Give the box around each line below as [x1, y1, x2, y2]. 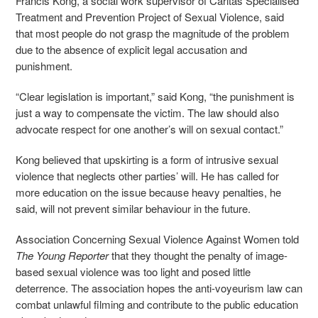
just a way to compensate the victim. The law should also [16, 105, 279, 121]
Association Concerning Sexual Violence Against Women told [16, 231, 299, 247]
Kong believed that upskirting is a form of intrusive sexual [16, 152, 278, 168]
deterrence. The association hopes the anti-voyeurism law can [16, 280, 302, 296]
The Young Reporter [16, 248, 109, 263]
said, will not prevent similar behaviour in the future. [16, 201, 251, 216]
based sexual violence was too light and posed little [16, 264, 251, 280]
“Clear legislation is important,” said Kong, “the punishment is [16, 89, 295, 104]
